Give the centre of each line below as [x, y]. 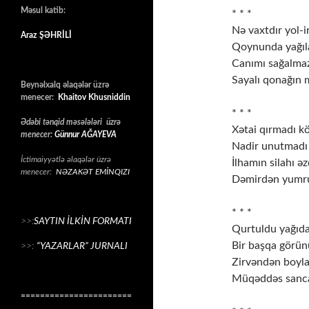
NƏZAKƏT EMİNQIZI [93, 172]
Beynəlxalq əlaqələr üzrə [65, 85]
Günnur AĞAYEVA [86, 134]
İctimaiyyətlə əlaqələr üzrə [66, 159]
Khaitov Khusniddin [94, 97]
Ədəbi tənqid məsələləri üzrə [71, 122]
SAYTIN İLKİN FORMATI [83, 221]
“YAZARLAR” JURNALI [82, 246]
